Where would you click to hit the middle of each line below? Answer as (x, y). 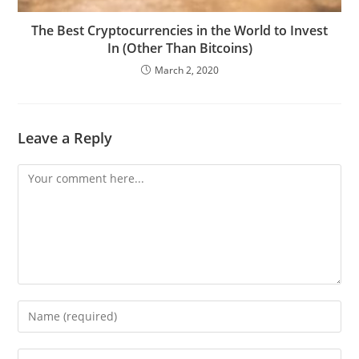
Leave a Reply (65, 137)
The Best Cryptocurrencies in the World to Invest (179, 30)
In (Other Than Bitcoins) (179, 48)
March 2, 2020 (186, 70)
